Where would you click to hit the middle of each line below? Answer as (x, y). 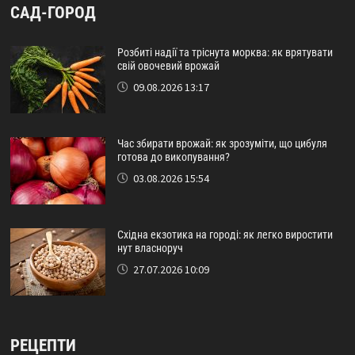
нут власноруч (150, 248)
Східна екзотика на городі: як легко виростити (225, 235)
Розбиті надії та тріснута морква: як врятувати (225, 53)
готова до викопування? (173, 157)
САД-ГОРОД (53, 13)
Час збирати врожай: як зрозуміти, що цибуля (222, 144)
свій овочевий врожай (168, 66)
